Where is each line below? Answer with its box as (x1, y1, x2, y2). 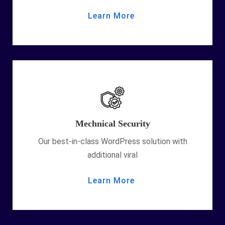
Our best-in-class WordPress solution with (38, 137, 187, 146)
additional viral (87, 150, 138, 160)
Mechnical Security (75, 119, 150, 129)
